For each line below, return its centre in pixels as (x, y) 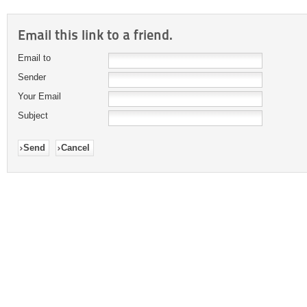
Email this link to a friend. (95, 35)
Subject (33, 115)
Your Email (39, 96)
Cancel (75, 148)
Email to (34, 58)
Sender (32, 77)
